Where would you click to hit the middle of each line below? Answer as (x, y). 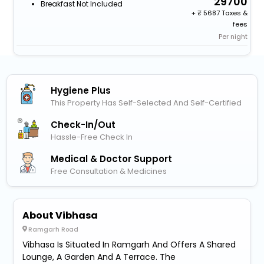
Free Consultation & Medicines (109, 171)
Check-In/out (83, 124)
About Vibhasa (60, 216)
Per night (233, 36)
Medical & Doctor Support (112, 159)
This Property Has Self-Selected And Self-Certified (146, 103)
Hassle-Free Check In (92, 137)
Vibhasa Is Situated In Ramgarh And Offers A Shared (129, 245)
